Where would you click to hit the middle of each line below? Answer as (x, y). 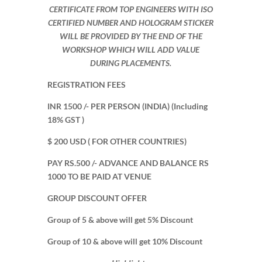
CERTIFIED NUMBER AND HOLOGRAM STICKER (131, 22)
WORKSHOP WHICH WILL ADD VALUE (131, 49)
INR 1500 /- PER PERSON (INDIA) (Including (127, 106)
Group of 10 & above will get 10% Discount (125, 241)
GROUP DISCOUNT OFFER (97, 198)
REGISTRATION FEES (86, 84)
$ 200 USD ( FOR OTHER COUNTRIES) (117, 141)
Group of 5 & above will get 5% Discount (120, 219)
